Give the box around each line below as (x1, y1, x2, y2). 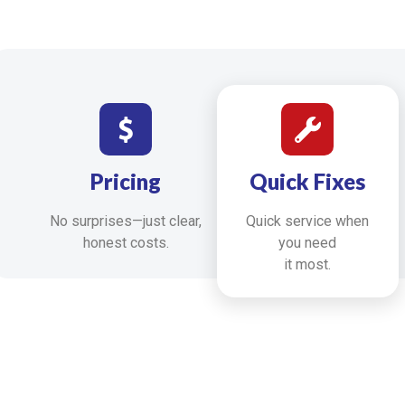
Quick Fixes (250, 168, 366, 195)
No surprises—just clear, (50, 212, 202, 231)
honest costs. (82, 234, 169, 252)
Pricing (90, 168, 162, 195)
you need (278, 234, 337, 252)
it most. (284, 256, 332, 274)
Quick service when (246, 212, 370, 231)
